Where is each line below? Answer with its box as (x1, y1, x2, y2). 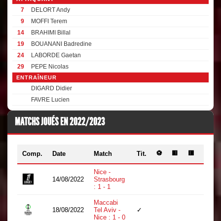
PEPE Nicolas (31, 63, 69, 70)
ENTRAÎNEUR (16, 74, 57, 80)
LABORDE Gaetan (31, 52, 81, 59)
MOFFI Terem (31, 18, 67, 25)
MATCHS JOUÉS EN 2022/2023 (15, 115, 105, 128)
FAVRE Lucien (31, 96, 70, 103)
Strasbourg (94, 176, 125, 183)
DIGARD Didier (31, 85, 72, 92)
